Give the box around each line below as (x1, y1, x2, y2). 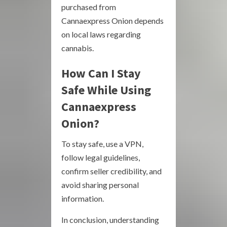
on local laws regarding (61, 29, 141, 40)
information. (61, 194, 104, 204)
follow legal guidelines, (61, 153, 140, 163)
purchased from (61, 2, 116, 12)
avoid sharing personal (61, 180, 139, 190)
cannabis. (61, 43, 94, 53)
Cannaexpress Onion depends (61, 16, 164, 26)
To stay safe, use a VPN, (61, 139, 143, 149)
